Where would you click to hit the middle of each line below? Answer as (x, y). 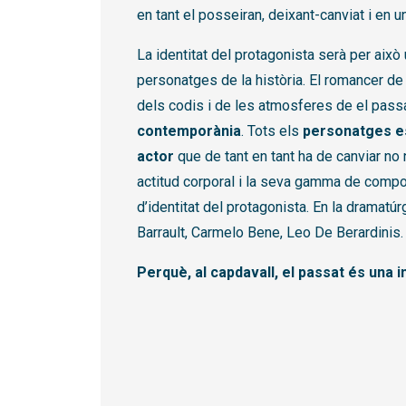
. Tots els (272, 131)
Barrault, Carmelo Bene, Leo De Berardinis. (270, 233)
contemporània (189, 131)
